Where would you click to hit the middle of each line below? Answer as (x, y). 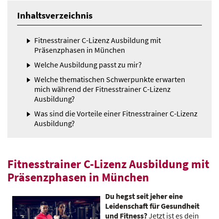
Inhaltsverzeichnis (55, 15)
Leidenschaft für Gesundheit (152, 206)
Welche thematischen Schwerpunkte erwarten (110, 79)
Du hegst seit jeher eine (144, 196)
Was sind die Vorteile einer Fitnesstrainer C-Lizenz (116, 113)
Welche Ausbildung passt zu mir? (88, 65)
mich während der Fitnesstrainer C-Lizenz (102, 89)
